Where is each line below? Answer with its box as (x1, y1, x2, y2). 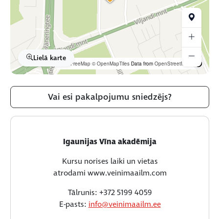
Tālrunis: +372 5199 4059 (67, 187, 152, 198)
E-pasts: (59, 198, 88, 210)
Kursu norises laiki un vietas (62, 155, 158, 167)
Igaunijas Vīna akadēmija (63, 136, 157, 147)
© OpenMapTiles (91, 60, 130, 67)
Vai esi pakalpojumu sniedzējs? (48, 90, 172, 103)
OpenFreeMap (57, 60, 90, 67)
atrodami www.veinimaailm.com (53, 167, 167, 178)
